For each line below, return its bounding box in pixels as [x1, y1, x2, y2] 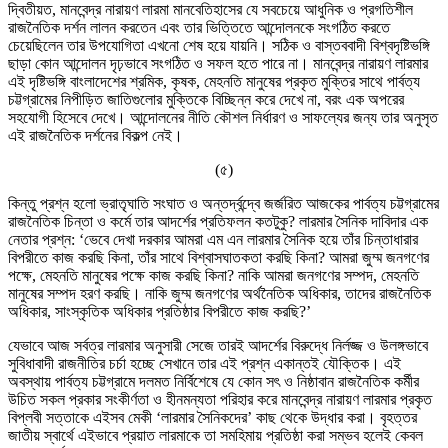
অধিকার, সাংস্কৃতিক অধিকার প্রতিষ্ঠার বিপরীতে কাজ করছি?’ [8, 302, 311, 320]
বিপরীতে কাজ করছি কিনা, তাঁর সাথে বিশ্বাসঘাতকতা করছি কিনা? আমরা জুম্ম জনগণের [8, 248, 429, 266]
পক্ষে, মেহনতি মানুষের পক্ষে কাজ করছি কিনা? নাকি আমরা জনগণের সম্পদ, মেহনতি [8, 266, 419, 284]
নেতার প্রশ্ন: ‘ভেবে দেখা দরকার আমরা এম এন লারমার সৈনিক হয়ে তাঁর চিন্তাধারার [8, 230, 418, 248]
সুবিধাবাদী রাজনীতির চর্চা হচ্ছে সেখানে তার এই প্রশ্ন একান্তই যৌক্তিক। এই [8, 354, 401, 372]
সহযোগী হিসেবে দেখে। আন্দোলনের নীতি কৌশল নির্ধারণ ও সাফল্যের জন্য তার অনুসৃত [8, 108, 438, 126]
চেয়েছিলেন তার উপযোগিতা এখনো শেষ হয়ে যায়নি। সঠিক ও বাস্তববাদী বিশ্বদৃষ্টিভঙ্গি [8, 36, 430, 54]
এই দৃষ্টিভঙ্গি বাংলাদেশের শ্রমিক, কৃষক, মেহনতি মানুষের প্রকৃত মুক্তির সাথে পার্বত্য [8, 72, 420, 90]
